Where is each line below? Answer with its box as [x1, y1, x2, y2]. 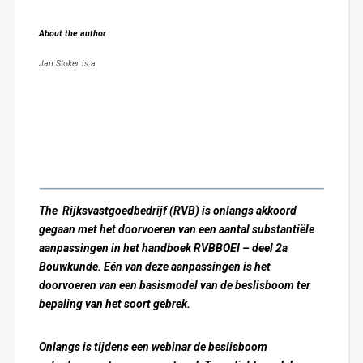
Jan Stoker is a [38, 58, 98, 69]
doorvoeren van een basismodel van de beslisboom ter [38, 279, 310, 293]
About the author [38, 28, 106, 39]
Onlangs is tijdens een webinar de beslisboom [38, 340, 267, 354]
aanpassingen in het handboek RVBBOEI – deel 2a [38, 241, 288, 255]
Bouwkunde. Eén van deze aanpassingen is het [38, 260, 271, 274]
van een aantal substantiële [177, 223, 314, 237]
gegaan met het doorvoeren [38, 223, 178, 237]
